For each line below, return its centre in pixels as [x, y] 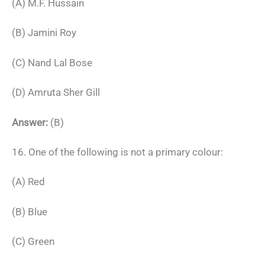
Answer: [30, 122]
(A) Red [28, 182]
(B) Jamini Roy [44, 33]
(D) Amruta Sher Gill [56, 93]
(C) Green [33, 242]
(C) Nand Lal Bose [52, 62]
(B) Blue [30, 211]
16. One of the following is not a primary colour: [117, 152]
